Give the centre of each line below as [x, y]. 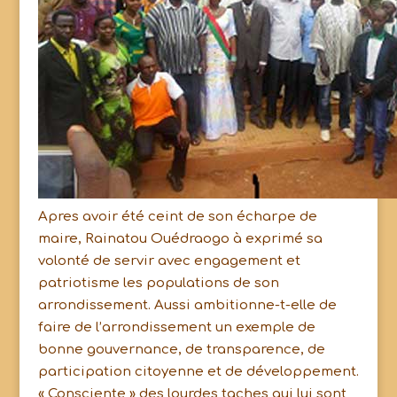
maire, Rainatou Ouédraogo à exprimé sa [180, 239]
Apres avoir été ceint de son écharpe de [177, 217]
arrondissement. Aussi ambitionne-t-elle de [187, 305]
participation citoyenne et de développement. [198, 372]
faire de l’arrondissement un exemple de [176, 327]
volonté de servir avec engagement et [169, 261]
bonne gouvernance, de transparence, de [181, 350]
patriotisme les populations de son [158, 283]
